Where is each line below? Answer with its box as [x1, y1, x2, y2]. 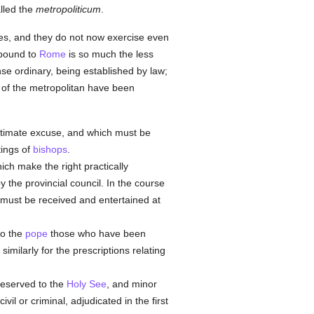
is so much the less [65, 48, 153, 60]
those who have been [47, 228, 146, 239]
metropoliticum [35, 4, 101, 15]
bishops [32, 144, 67, 155]
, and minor [106, 278, 157, 289]
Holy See [66, 278, 107, 289]
